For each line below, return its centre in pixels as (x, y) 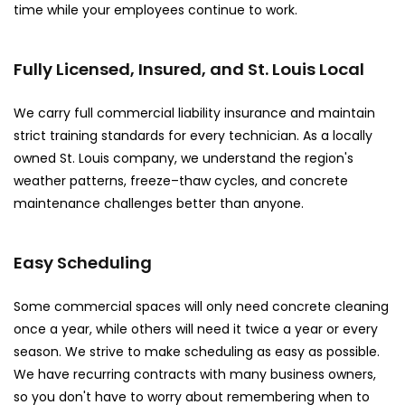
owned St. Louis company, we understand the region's (184, 158)
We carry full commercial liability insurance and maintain (194, 113)
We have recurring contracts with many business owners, (195, 374)
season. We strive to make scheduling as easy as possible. (197, 351)
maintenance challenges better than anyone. (159, 203)
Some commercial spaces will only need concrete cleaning (201, 306)
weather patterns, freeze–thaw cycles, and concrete (181, 180)
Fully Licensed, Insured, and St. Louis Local (189, 69)
